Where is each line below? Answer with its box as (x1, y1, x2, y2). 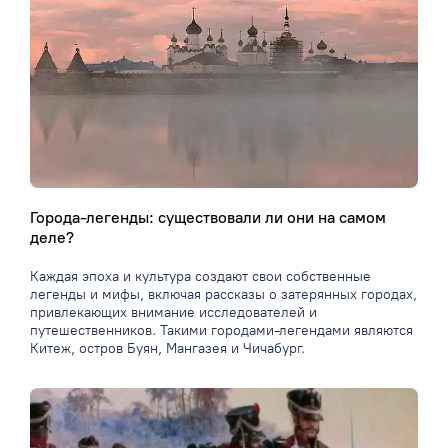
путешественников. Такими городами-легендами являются (30, 322, 413, 340)
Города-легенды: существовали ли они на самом (30, 208, 386, 228)
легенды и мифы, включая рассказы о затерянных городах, (30, 286, 417, 304)
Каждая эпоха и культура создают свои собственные (30, 268, 371, 286)
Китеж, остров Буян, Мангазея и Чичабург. (30, 340, 305, 358)
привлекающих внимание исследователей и (30, 304, 317, 322)
